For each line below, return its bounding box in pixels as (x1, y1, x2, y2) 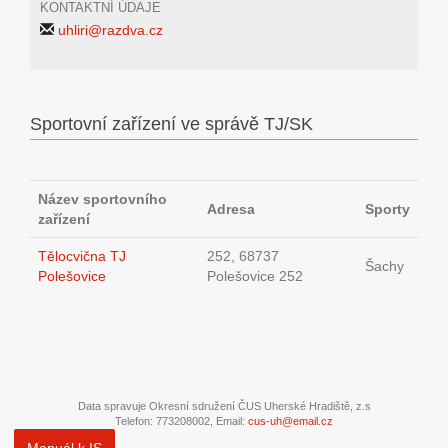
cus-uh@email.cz (248, 415, 333, 427)
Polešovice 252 (207, 268, 303, 284)
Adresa (207, 201, 255, 217)
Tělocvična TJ (38, 248, 126, 264)
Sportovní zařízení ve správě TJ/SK (30, 114, 313, 134)
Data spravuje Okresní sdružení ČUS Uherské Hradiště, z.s (77, 400, 371, 412)
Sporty (365, 201, 410, 217)
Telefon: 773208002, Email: (115, 415, 248, 427)
